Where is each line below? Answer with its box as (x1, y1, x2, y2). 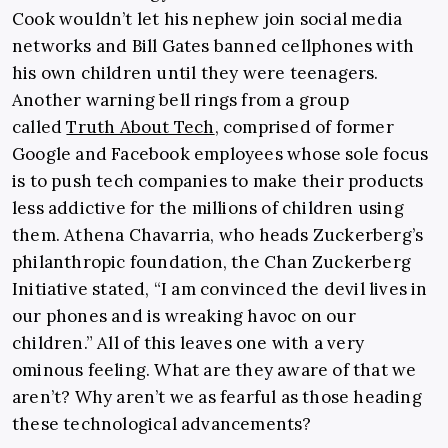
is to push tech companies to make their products (12, 170, 424, 193)
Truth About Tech (66, 116, 215, 139)
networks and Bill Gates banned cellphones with (12, 35, 415, 58)
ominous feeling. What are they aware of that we (12, 359, 417, 382)
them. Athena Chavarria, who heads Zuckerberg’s (12, 224, 424, 247)
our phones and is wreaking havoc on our (12, 305, 356, 328)
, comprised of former (214, 116, 394, 139)
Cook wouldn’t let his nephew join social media (12, 8, 403, 31)
